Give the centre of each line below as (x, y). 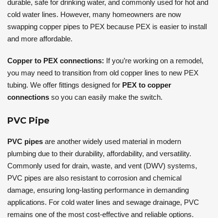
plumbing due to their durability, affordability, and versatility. (99, 154)
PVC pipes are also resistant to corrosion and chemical (94, 178)
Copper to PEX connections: (56, 61)
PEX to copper (147, 85)
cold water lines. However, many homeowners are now (94, 15)
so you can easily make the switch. (106, 97)
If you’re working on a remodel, (154, 61)
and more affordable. (40, 39)
